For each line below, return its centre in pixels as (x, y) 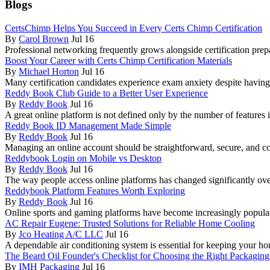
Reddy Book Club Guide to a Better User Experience (106, 93)
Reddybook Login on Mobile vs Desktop (83, 158)
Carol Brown (44, 39)
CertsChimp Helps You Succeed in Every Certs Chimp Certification (133, 28)
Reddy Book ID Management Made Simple (88, 125)
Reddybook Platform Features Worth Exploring (95, 190)
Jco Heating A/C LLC (61, 234)
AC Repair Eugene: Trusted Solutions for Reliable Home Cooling (130, 223)
